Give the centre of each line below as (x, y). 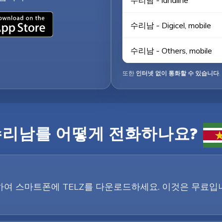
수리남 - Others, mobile (171, 51)
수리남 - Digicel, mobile (171, 25)
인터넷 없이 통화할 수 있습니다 (177, 73)
